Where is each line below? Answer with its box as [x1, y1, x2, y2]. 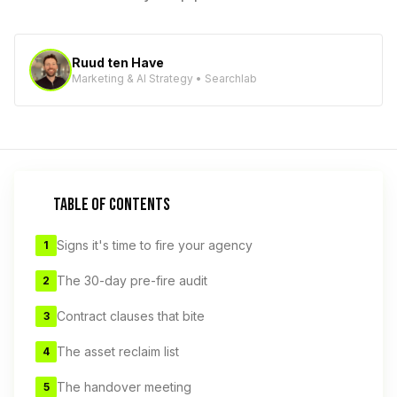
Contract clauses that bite [57, 308, 205, 323]
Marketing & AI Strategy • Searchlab [72, 72, 257, 85]
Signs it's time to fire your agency [57, 237, 253, 253]
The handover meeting [57, 379, 191, 394]
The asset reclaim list [57, 344, 179, 359]
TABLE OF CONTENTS [53, 194, 170, 215]
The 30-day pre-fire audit [57, 273, 207, 288]
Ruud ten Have [72, 55, 164, 70]
